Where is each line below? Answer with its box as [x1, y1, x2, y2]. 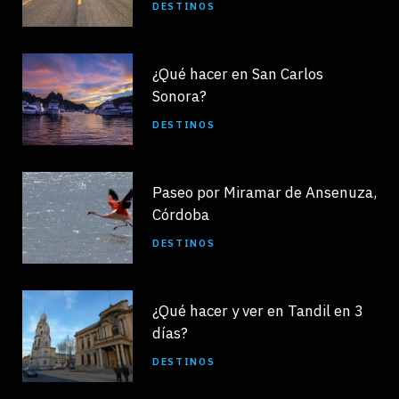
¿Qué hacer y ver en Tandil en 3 [152, 300, 363, 321]
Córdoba [152, 204, 209, 224]
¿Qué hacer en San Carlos [152, 63, 323, 84]
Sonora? [152, 85, 207, 106]
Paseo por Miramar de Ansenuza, [152, 182, 377, 202]
